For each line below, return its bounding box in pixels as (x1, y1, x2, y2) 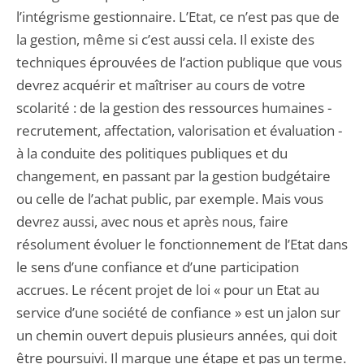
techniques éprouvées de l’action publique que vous (16, 53, 342, 71)
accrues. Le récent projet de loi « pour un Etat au (16, 280, 319, 299)
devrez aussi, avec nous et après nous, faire (16, 212, 288, 231)
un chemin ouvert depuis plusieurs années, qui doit (16, 326, 337, 344)
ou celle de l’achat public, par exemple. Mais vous (16, 189, 323, 208)
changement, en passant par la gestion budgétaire (16, 167, 331, 185)
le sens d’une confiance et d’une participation (16, 258, 299, 276)
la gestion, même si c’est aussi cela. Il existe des (16, 30, 314, 49)
